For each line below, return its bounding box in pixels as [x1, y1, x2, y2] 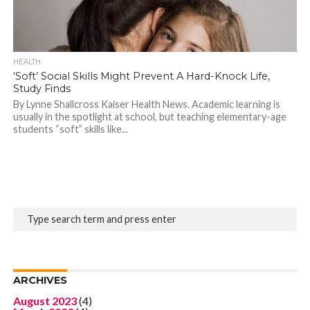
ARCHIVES [12, 273, 67, 286]
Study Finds [12, 82, 71, 95]
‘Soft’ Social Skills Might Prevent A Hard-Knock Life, [12, 69, 270, 82]
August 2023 [12, 293, 77, 307]
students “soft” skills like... [12, 122, 128, 135]
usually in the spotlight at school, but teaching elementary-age [12, 110, 286, 122]
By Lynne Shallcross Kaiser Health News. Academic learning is [12, 98, 280, 110]
